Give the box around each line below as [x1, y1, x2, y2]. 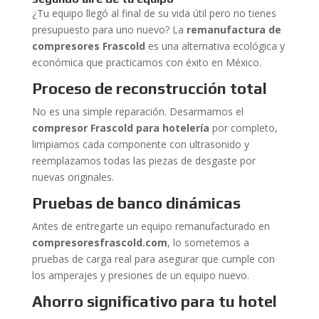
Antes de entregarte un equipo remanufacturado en [31, 219, 270, 233]
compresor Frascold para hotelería [31, 121, 209, 135]
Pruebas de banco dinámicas [31, 194, 241, 212]
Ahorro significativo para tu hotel [31, 292, 277, 310]
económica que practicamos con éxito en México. [31, 56, 261, 69]
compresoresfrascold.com [31, 236, 167, 249]
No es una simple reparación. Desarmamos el [31, 105, 244, 118]
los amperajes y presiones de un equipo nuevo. [31, 268, 249, 282]
